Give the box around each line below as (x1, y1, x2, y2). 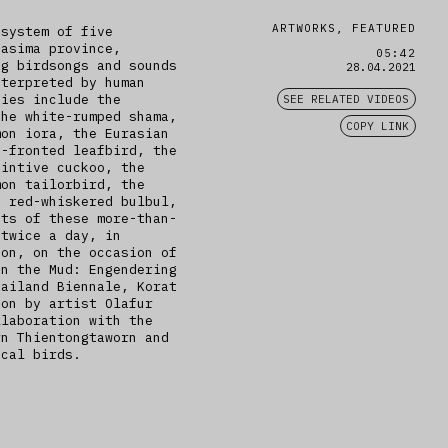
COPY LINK (346, 118, 410, 133)
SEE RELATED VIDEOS (283, 91, 410, 106)
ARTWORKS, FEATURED (271, 21, 416, 36)
